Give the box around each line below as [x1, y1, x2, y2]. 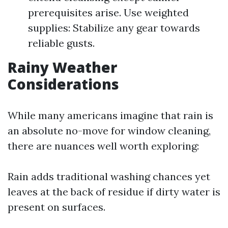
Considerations [8, 74, 119, 94]
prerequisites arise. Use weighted [28, 6, 189, 19]
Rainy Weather [8, 58, 117, 77]
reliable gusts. [28, 37, 95, 49]
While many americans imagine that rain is [8, 109, 213, 122]
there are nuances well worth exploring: [8, 139, 199, 152]
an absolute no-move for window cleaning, [8, 124, 211, 137]
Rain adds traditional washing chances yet [8, 170, 210, 183]
